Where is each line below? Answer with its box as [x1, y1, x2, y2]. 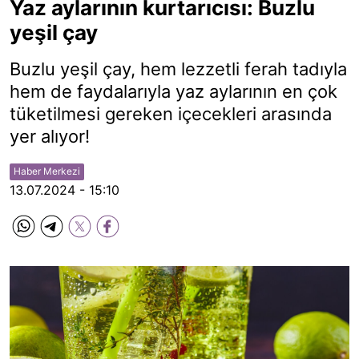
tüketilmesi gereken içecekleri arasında [10, 103, 332, 124]
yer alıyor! [10, 126, 90, 147]
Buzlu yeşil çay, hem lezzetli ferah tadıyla [10, 58, 347, 79]
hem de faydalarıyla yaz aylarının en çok [10, 81, 337, 102]
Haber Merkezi [14, 165, 80, 177]
